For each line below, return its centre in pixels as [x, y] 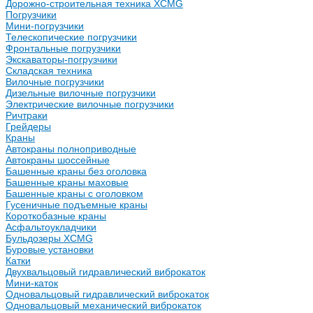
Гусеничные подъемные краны [77, 205]
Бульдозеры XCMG [49, 238]
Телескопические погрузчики [71, 37]
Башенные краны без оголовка [76, 171]
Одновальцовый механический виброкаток [103, 305]
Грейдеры [28, 126]
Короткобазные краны [56, 216]
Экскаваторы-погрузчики [61, 59]
